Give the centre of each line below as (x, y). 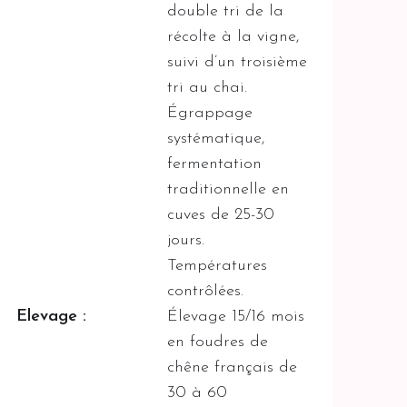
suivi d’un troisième (238, 62)
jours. (186, 240)
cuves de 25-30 (221, 214)
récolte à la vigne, (234, 36)
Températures (218, 265)
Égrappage (210, 113)
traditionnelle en (228, 189)
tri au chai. (208, 87)
